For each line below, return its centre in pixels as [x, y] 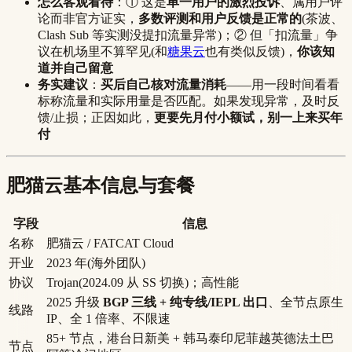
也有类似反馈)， [251, 51]
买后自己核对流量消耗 [163, 84]
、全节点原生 [306, 302]
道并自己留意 [75, 68]
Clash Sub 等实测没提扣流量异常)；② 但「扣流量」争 [188, 35]
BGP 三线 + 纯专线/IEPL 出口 [185, 302]
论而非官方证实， [88, 18]
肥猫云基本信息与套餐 [101, 185]
